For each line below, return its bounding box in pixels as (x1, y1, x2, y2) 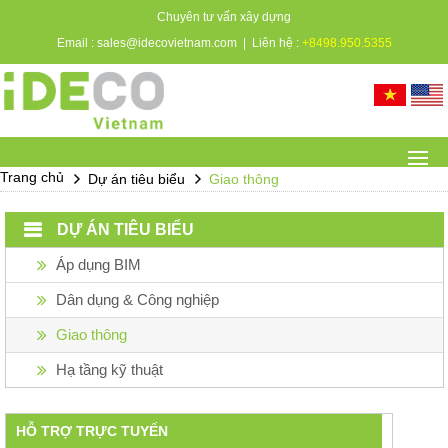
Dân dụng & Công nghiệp (56, 290, 219, 308)
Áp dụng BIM (56, 255, 141, 273)
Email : (53, 36, 97, 51)
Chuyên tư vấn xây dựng (157, 10, 291, 25)
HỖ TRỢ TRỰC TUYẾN (16, 422, 168, 439)
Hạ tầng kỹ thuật (56, 360, 163, 378)
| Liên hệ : (239, 36, 302, 51)
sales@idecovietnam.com (96, 36, 240, 51)
